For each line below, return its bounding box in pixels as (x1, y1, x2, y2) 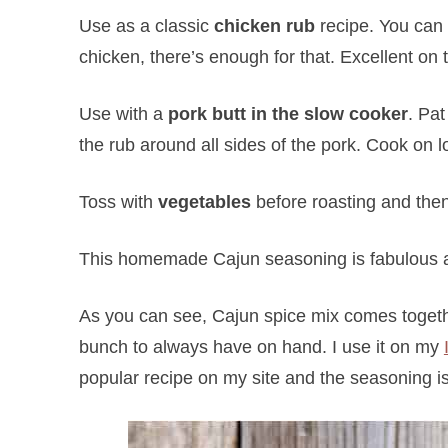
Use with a (78, 103, 168, 124)
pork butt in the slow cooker (167, 103, 408, 124)
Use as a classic (78, 15, 214, 36)
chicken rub (213, 15, 315, 36)
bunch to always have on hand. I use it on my (78, 336, 444, 357)
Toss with (78, 191, 158, 212)
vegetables (157, 191, 251, 212)
